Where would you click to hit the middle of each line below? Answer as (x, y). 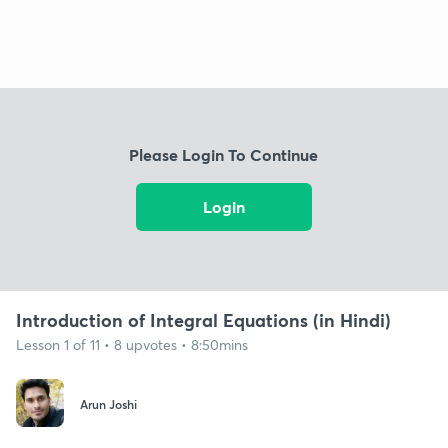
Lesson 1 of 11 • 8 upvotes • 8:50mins (132, 344)
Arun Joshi (108, 404)
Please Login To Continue (224, 155)
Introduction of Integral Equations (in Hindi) (203, 319)
